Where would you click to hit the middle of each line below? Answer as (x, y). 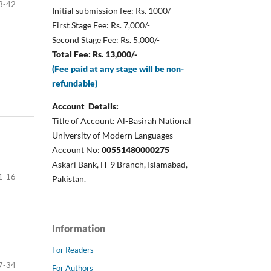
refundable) (75, 83)
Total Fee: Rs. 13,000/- (95, 54)
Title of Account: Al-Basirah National (122, 121)
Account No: (77, 150)
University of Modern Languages (113, 135)
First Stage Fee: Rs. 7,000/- (101, 25)
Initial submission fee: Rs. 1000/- (113, 11)
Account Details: (86, 106)
